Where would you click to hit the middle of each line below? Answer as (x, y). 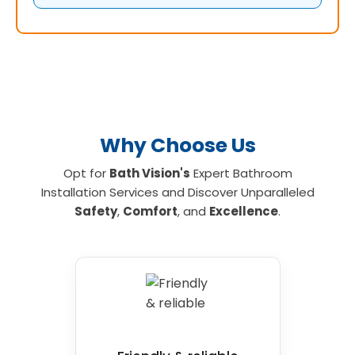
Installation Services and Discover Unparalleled (177, 192)
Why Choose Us (177, 145)
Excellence (244, 211)
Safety (96, 211)
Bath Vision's (149, 173)
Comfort (150, 211)
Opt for (86, 173)
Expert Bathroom (241, 173)
